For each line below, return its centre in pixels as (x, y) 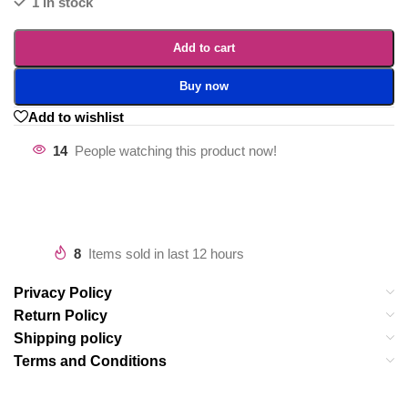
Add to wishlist (76, 117)
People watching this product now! (176, 151)
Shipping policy (68, 338)
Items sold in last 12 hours (166, 254)
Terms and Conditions (90, 361)
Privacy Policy (63, 293)
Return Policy (61, 316)
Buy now (204, 86)
